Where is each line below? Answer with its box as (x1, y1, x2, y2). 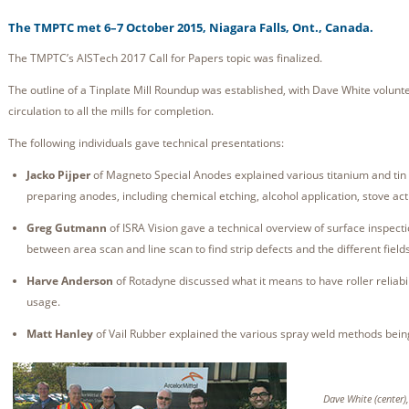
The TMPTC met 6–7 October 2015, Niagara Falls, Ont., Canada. (8, 19, 373, 37)
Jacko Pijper (26, 167, 90, 184)
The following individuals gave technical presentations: (8, 135, 284, 152)
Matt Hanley (26, 326, 93, 342)
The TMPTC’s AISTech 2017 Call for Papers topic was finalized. (8, 50, 322, 67)
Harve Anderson (26, 273, 113, 289)
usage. (26, 294, 63, 310)
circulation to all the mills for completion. (8, 103, 214, 120)
